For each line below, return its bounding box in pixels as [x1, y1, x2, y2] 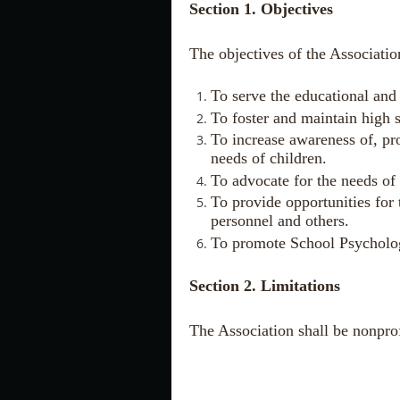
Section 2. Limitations [189, 277, 340, 296]
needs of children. [211, 149, 327, 168]
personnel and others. [211, 212, 349, 230]
